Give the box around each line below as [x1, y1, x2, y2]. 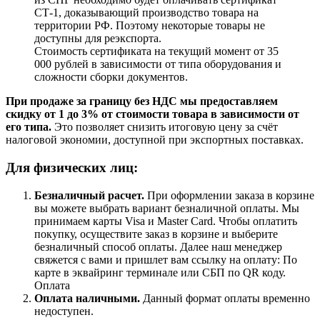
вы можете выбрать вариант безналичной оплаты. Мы [34, 201, 299, 214]
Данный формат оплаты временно [143, 291, 310, 304]
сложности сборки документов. [34, 71, 191, 84]
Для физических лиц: [6, 159, 141, 175]
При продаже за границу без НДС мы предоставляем [6, 95, 278, 108]
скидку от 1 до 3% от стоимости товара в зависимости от [6, 108, 299, 121]
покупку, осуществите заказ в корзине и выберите [34, 227, 278, 240]
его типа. [6, 121, 51, 134]
